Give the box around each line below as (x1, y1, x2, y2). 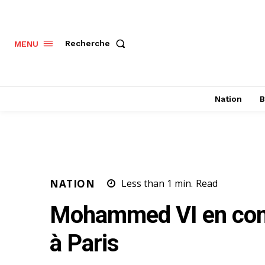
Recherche (65, 38, 110, 49)
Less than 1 (121, 177, 172, 190)
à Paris (50, 230, 119, 258)
